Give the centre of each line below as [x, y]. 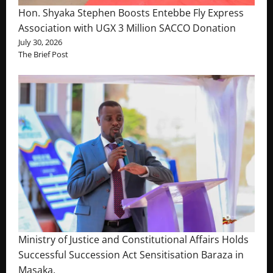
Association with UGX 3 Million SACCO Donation [127, 28]
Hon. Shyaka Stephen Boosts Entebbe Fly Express [131, 12]
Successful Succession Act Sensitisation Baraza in [131, 255]
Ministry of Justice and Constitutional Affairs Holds [133, 240]
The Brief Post [43, 54]
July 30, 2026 [40, 42]
